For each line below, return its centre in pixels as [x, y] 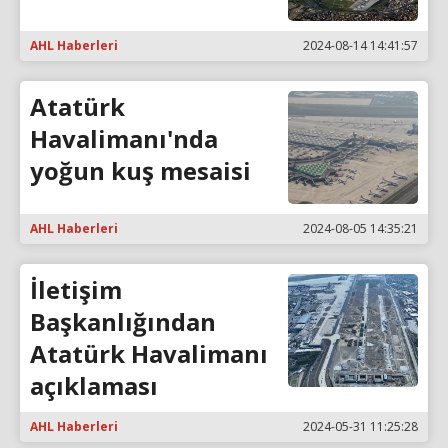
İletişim [76, 289]
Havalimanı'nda [124, 139]
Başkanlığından [123, 321]
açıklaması [94, 385]
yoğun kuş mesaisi [140, 171]
